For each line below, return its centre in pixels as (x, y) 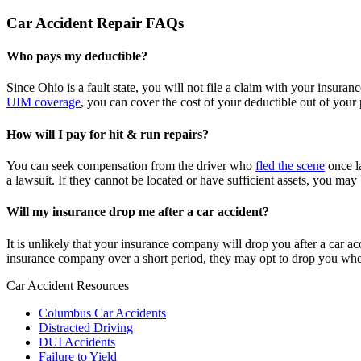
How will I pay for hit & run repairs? (108, 134)
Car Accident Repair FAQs (95, 23)
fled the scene (290, 165)
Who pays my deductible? (77, 56)
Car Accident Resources (68, 285)
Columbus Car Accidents (102, 313)
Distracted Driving (86, 327)
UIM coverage (44, 102)
